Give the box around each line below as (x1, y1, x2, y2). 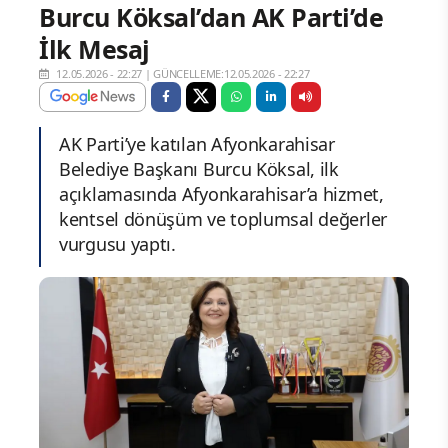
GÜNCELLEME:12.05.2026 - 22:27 (153, 65, 310, 81)
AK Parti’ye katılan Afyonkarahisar (59, 131, 335, 156)
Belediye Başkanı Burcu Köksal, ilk (59, 156, 339, 181)
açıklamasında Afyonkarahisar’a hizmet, (59, 181, 384, 206)
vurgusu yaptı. (59, 231, 176, 256)
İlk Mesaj (39, 31, 150, 66)
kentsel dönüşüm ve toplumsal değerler (59, 206, 387, 231)
